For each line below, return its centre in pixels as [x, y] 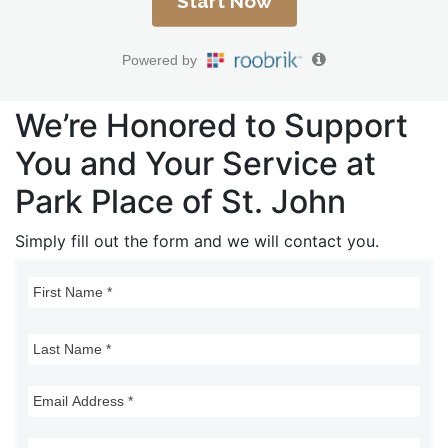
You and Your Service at [195, 163]
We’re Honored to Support [211, 125]
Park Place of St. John [180, 201]
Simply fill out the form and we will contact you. [197, 241]
